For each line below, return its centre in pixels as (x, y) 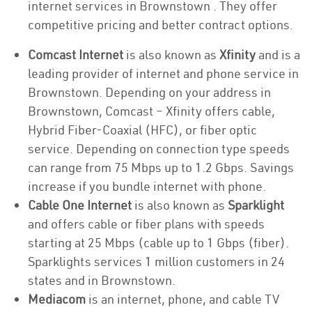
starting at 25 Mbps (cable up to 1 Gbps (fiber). (158, 243)
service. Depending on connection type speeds (159, 149)
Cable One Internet (81, 205)
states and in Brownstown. (102, 280)
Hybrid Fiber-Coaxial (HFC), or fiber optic (142, 130)
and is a (278, 55)
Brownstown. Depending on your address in (149, 92)
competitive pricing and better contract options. (161, 25)
